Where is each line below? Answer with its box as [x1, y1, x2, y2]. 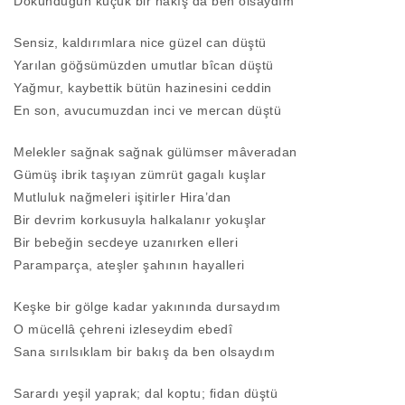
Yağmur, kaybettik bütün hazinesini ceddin [14, 80, 272, 96]
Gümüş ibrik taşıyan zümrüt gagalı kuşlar [14, 167, 266, 183]
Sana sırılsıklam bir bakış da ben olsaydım [14, 344, 275, 360]
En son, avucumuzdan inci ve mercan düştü [14, 103, 281, 118]
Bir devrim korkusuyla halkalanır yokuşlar [14, 212, 267, 228]
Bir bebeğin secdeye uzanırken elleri [14, 235, 238, 250]
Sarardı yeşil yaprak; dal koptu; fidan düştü [14, 386, 278, 401]
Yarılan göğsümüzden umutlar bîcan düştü [14, 58, 274, 73]
